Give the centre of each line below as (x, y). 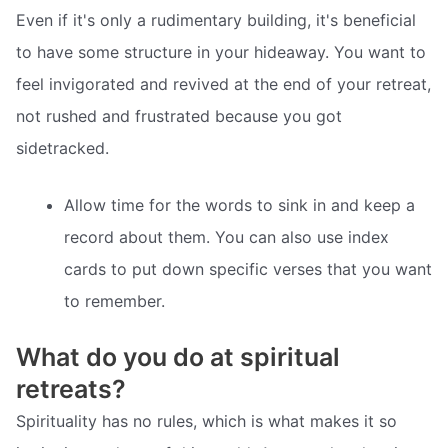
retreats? (71, 389)
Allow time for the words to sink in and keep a (239, 205)
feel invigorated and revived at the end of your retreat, (223, 83)
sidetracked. (62, 147)
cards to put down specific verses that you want (248, 269)
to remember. (114, 301)
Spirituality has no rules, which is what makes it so (206, 421)
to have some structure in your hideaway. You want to (221, 51)
